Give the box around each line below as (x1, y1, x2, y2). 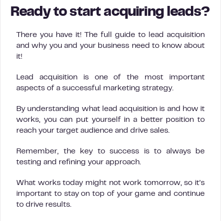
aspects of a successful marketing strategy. (16, 84, 174, 92)
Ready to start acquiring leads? (10, 6, 210, 19)
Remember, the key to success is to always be (16, 147, 205, 155)
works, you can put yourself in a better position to (16, 116, 205, 123)
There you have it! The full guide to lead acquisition (16, 31, 205, 38)
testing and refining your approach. (16, 158, 141, 166)
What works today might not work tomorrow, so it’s (16, 179, 205, 186)
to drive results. (16, 201, 72, 208)
